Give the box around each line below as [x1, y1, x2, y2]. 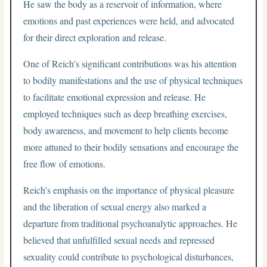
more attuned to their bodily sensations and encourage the [23, 140, 239, 153]
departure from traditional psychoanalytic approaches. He [23, 216, 238, 229]
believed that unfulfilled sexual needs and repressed [23, 233, 215, 246]
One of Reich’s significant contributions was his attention [23, 57, 237, 70]
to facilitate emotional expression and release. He [23, 90, 206, 103]
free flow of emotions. [23, 157, 106, 170]
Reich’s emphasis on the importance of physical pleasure [23, 183, 235, 196]
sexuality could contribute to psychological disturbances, [23, 250, 234, 263]
